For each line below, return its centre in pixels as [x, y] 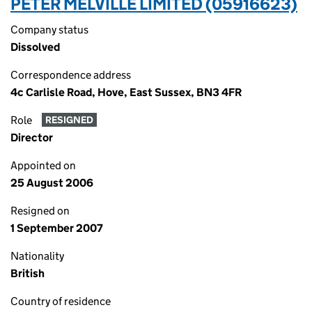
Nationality [37, 256]
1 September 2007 [57, 228]
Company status [49, 30]
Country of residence [61, 301]
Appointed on [43, 165]
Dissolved [35, 47]
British [28, 273]
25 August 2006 [52, 183]
